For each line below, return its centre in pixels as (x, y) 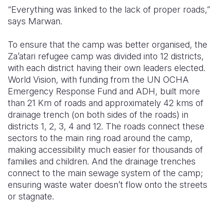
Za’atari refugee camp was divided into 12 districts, (106, 56)
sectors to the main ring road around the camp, (100, 138)
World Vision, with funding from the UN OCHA (98, 80)
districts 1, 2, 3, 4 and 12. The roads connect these (106, 126)
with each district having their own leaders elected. (107, 68)
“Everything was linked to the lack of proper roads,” (109, 9)
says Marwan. (35, 21)
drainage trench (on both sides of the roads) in (98, 115)
